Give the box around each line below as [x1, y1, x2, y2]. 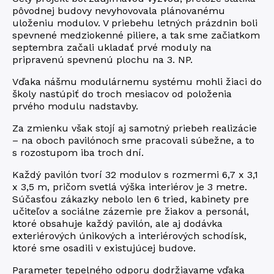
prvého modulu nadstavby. [12, 100, 138, 112]
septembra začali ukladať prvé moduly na [12, 41, 212, 53]
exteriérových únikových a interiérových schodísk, [12, 229, 246, 242]
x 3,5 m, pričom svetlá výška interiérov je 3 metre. [12, 180, 247, 193]
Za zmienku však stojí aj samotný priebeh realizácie [12, 122, 257, 134]
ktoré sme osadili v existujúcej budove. [12, 242, 196, 254]
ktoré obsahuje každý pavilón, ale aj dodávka [12, 217, 223, 229]
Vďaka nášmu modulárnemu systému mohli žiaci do [12, 75, 262, 87]
